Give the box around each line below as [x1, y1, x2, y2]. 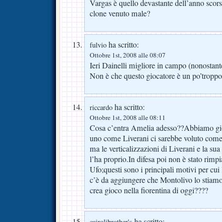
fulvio [90, 40, 107, 50]
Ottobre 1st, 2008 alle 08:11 [90, 113, 166, 122]
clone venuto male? [90, 8, 150, 19]
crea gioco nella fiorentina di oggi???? [90, 185, 208, 196]
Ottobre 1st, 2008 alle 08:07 [90, 51, 166, 60]
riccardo [90, 103, 112, 112]
